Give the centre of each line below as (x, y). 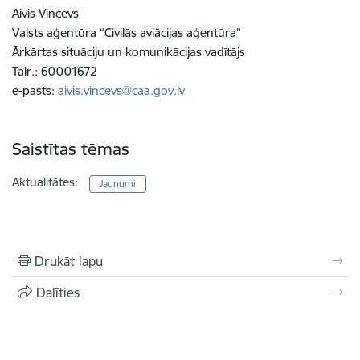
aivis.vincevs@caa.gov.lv (121, 90)
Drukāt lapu (69, 261)
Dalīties (58, 292)
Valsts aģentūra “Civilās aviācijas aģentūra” (127, 32)
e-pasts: (35, 90)
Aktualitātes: (45, 182)
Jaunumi (118, 183)
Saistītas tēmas (71, 149)
